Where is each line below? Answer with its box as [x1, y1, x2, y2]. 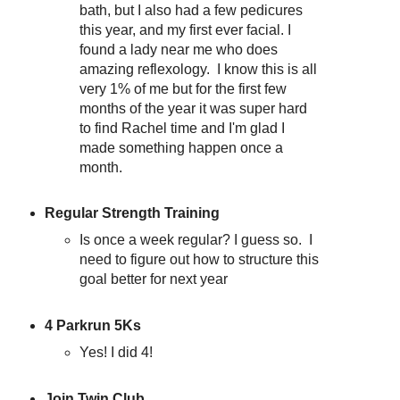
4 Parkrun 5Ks [44, 318, 141, 334]
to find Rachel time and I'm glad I [79, 120, 286, 136]
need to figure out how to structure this [79, 252, 320, 268]
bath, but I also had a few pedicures [79, 2, 304, 18]
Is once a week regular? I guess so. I [79, 232, 313, 248]
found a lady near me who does [79, 41, 279, 57]
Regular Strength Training [44, 205, 220, 221]
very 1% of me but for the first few [79, 80, 287, 96]
